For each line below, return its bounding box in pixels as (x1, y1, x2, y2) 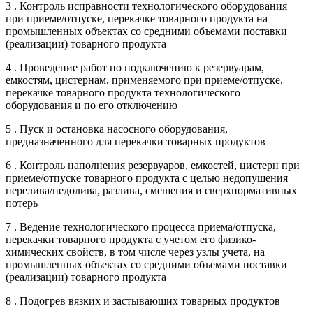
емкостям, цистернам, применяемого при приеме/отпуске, (6, 73, 283, 86)
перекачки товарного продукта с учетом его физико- (6, 233, 256, 245)
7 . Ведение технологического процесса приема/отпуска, (6, 220, 276, 233)
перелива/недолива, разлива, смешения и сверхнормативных (6, 184, 297, 196)
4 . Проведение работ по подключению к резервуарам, (6, 61, 264, 73)
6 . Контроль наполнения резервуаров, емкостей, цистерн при (6, 159, 300, 171)
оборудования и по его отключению (6, 99, 177, 111)
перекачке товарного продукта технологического (6, 86, 240, 99)
